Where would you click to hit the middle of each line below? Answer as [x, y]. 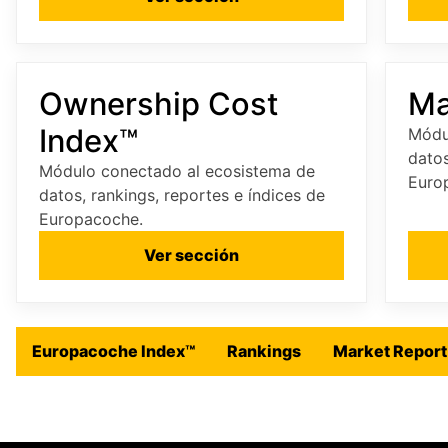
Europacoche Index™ [113, 351]
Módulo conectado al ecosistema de [177, 171]
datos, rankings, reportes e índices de [182, 195]
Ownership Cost [158, 103]
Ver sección [191, 255]
